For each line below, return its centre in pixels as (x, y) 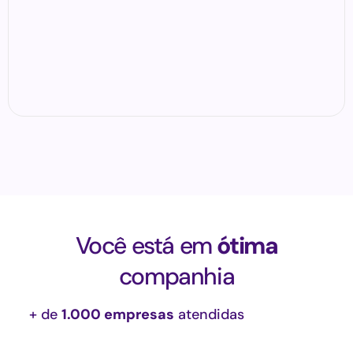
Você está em (146, 245)
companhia (176, 276)
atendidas (210, 314)
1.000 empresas (118, 314)
